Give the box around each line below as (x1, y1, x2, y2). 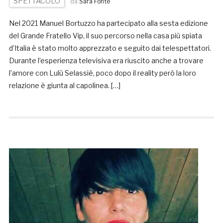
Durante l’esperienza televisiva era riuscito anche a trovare (8, 56, 204, 65)
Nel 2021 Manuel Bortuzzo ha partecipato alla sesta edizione (8, 19, 208, 28)
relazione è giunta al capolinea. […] (8, 81, 120, 90)
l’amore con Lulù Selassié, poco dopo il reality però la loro (8, 69, 196, 78)
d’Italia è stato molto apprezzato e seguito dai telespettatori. (8, 44, 211, 53)
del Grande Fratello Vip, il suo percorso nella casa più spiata (8, 31, 202, 40)
